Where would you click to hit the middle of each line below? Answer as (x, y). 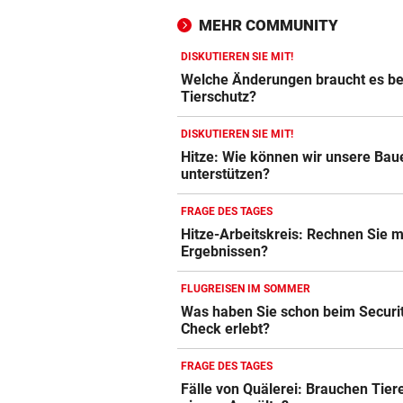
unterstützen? (226, 175)
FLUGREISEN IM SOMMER (246, 289)
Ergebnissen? (225, 252)
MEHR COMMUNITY (269, 26)
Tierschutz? (219, 97)
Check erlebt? (226, 329)
